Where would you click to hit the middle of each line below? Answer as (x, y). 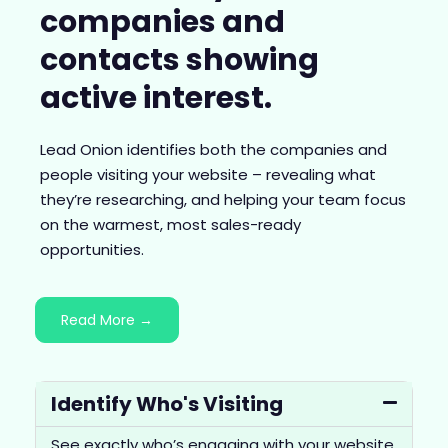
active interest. (156, 98)
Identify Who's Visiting (167, 403)
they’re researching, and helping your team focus (223, 200)
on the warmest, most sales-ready (170, 225)
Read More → (107, 319)
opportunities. (92, 250)
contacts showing (179, 60)
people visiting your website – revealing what (208, 175)
